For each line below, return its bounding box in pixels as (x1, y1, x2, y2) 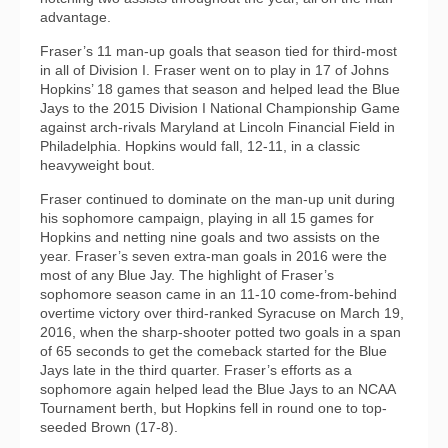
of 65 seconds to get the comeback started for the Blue (40, 343, 387, 360)
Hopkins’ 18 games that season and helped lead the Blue (40, 81, 400, 98)
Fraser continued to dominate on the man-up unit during (40, 191, 395, 208)
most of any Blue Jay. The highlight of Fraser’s (40, 267, 334, 284)
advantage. (40, 9, 111, 26)
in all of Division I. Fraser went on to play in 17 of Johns (40, 62, 389, 79)
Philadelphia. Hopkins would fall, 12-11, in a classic (40, 138, 360, 155)
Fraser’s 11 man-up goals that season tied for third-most (40, 43, 397, 60)
